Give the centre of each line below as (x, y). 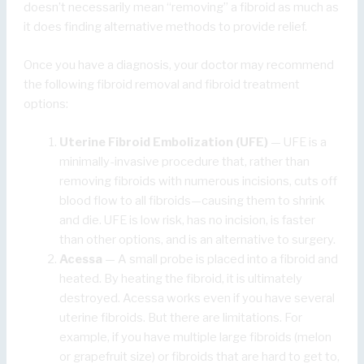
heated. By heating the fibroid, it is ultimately (181, 279)
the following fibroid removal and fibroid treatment (162, 85)
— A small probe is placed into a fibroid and (221, 260)
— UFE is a (298, 143)
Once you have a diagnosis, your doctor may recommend (179, 65)
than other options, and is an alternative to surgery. (198, 240)
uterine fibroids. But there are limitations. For (181, 318)
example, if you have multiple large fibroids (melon (196, 338)
